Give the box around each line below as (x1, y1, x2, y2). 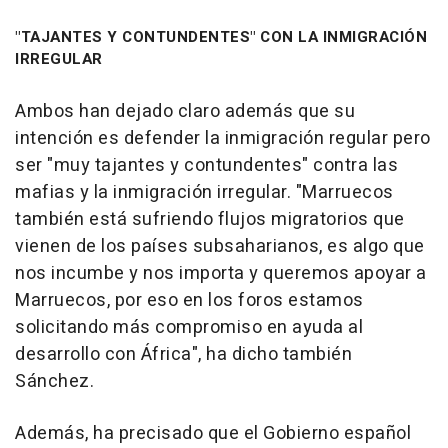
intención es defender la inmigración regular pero (15, 124, 431, 152)
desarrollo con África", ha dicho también (15, 340, 352, 368)
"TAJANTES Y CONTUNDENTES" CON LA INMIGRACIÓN (15, 25, 427, 48)
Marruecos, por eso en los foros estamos (15, 286, 364, 314)
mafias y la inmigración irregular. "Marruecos (15, 178, 394, 206)
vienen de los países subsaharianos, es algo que (15, 232, 425, 260)
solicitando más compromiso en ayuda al (15, 313, 363, 341)
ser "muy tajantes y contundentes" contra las (15, 151, 398, 179)
